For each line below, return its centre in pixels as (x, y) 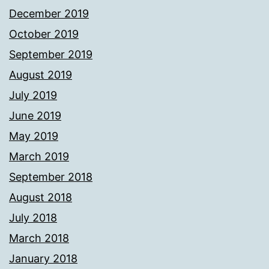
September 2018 (51, 177)
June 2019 (35, 116)
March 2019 (39, 157)
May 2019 (34, 136)
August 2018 (41, 198)
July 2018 (33, 218)
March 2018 (39, 238)
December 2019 (49, 14)
